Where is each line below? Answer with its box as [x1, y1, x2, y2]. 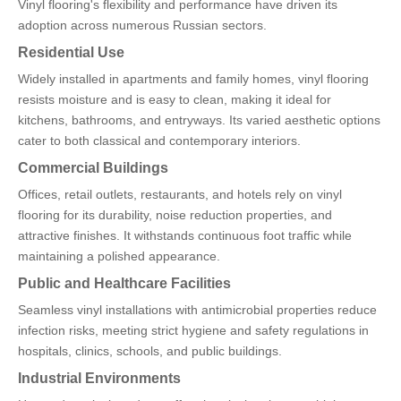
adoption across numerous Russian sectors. [18, 18, 267, 33]
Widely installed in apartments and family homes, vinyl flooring [18, 72, 369, 87]
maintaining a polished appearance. [18, 249, 220, 264]
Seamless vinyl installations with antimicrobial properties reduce [18, 303, 377, 318]
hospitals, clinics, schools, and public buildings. [18, 344, 282, 359]
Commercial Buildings [18, 159, 168, 176]
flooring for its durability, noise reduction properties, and [18, 208, 332, 223]
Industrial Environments [18, 370, 181, 387]
